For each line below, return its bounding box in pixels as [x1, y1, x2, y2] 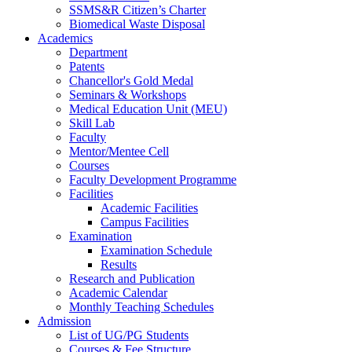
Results [101, 258, 137, 271]
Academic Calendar [69, 286, 167, 299]
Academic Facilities [101, 201, 198, 214]
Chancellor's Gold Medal [69, 74, 193, 87]
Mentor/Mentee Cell [69, 145, 169, 158]
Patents [69, 60, 104, 73]
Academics [38, 31, 93, 45]
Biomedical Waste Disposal [69, 17, 205, 31]
